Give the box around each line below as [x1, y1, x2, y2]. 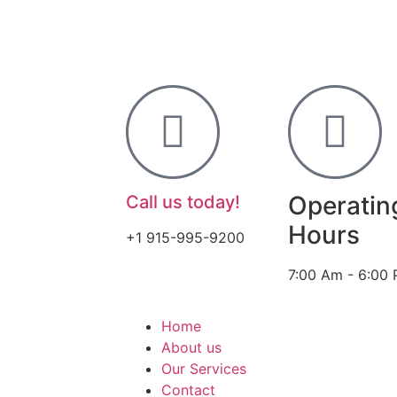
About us [161, 339, 222, 357]
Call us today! [126, 191, 240, 213]
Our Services [161, 360, 246, 378]
